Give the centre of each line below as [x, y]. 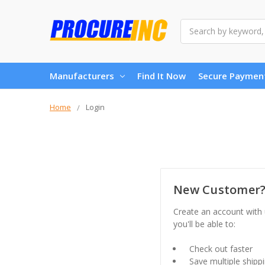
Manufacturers [82, 75]
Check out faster [221, 249]
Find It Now [161, 75]
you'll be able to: [204, 224]
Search [193, 25]
